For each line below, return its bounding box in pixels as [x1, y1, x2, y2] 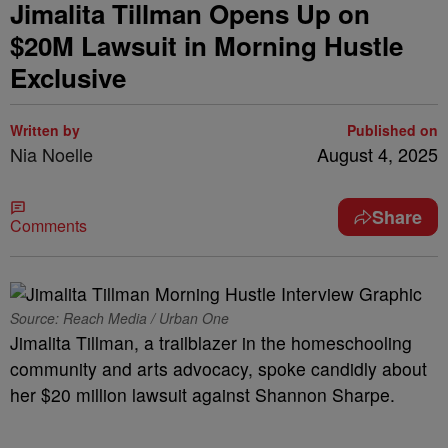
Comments [10, 214, 87, 237]
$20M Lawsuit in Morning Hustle [10, 27, 403, 64]
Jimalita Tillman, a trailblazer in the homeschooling [10, 330, 412, 355]
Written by [10, 120, 80, 140]
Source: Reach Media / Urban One [10, 308, 229, 328]
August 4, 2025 [317, 141, 438, 167]
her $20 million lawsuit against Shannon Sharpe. [10, 382, 395, 407]
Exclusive [10, 59, 126, 96]
